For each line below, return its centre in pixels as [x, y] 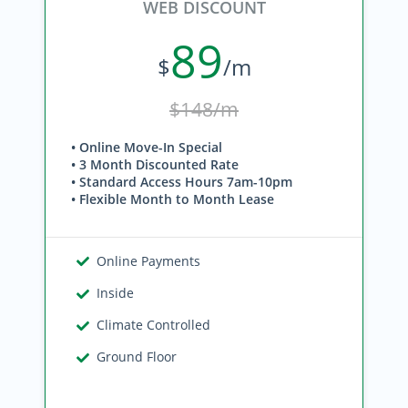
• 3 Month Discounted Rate [155, 164]
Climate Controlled [154, 325]
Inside [116, 293]
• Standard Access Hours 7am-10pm [182, 182]
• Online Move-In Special [147, 147]
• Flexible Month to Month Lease [173, 199]
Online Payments [149, 261]
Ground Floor [137, 357]
